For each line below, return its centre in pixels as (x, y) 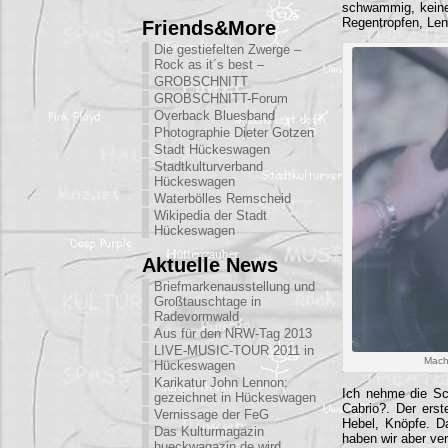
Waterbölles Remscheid (222, 198)
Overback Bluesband (214, 115)
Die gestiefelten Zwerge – (227, 49)
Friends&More (209, 27)
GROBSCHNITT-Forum (221, 98)
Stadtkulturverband (208, 166)
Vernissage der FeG (211, 414)
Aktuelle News (210, 264)
